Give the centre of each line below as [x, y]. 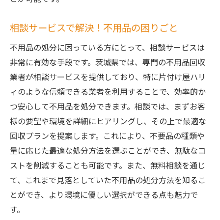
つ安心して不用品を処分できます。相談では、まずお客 [108, 106]
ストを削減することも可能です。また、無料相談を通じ [108, 165]
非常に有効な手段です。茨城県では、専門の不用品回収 [108, 62]
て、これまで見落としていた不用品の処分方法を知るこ [108, 180]
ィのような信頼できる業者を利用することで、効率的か [108, 91]
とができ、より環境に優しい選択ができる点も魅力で [104, 194]
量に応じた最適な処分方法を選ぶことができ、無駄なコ [108, 150]
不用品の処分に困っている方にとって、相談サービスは [107, 47]
